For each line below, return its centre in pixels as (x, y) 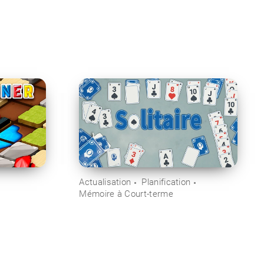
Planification (166, 182)
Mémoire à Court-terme (126, 194)
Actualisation (105, 182)
